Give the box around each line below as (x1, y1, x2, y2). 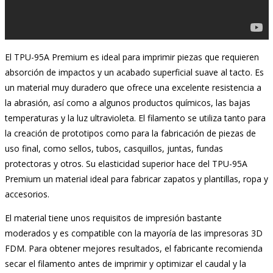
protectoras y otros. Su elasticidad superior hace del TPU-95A (4, 157, 247, 169)
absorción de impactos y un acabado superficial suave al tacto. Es (4, 66, 264, 78)
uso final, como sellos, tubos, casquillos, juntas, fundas (4, 142, 223, 154)
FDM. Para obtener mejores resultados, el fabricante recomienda (4, 242, 263, 254)
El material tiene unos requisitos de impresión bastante (4, 211, 222, 224)
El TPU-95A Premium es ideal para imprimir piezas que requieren (4, 51, 259, 63)
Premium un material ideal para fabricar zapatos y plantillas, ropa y (4, 172, 268, 185)
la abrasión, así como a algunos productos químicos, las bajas (4, 96, 250, 108)
